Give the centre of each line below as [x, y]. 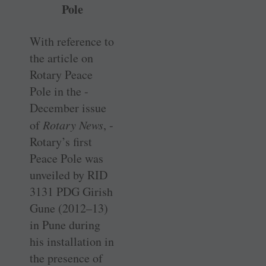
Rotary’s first [61, 142]
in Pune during [65, 225]
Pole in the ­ [59, 91]
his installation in [72, 242]
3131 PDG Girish [71, 192]
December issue [68, 108]
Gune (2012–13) [69, 208]
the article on [61, 58]
